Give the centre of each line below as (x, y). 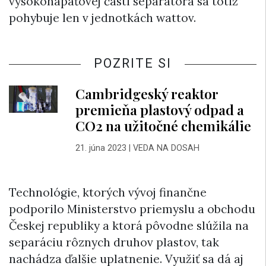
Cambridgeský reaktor (147, 94)
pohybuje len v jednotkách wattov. (102, 18)
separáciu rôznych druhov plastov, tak (114, 243)
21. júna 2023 (101, 148)
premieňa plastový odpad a (159, 110)
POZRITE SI (133, 64)
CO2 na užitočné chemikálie (163, 126)
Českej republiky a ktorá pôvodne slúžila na (129, 226)
